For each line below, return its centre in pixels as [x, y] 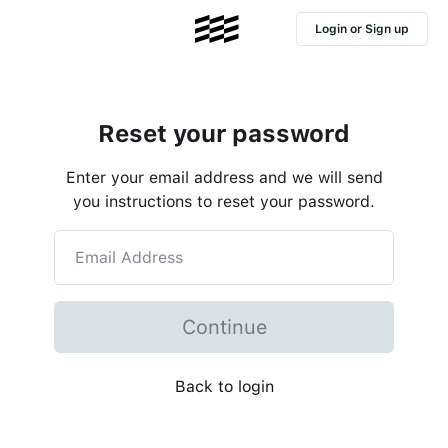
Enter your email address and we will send [224, 177]
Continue [224, 327]
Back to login [224, 386]
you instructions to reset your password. [224, 201]
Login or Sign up [362, 28]
